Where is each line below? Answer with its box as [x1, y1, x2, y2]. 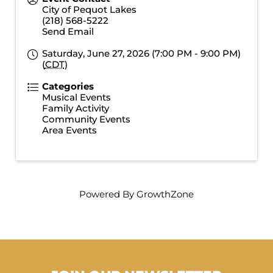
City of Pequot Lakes [41, 3, 136, 15]
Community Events [41, 113, 130, 125]
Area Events [41, 124, 97, 136]
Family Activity [41, 102, 109, 114]
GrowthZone [136, 188, 194, 200]
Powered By [79, 188, 136, 200]
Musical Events [41, 91, 111, 103]
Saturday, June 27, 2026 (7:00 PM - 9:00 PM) [41, 47, 241, 59]
